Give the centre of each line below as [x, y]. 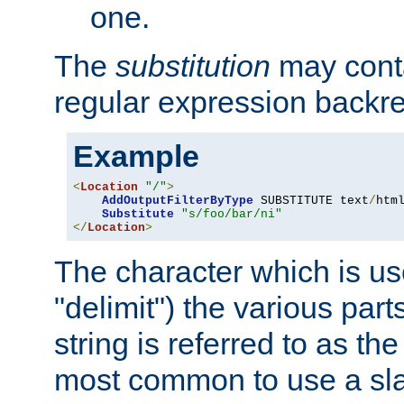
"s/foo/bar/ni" [232, 214]
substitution [193, 65]
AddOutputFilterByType [178, 200]
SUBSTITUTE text [311, 200]
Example [136, 156]
